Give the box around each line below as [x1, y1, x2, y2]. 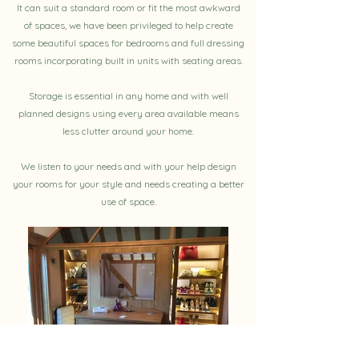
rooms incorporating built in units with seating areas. [14, 54, 243, 67]
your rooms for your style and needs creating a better [12, 178, 244, 190]
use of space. [100, 196, 156, 208]
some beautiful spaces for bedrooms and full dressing [12, 37, 244, 49]
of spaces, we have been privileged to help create [23, 19, 233, 31]
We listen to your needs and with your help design [20, 160, 236, 172]
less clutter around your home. [63, 125, 194, 137]
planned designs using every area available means [18, 107, 239, 119]
